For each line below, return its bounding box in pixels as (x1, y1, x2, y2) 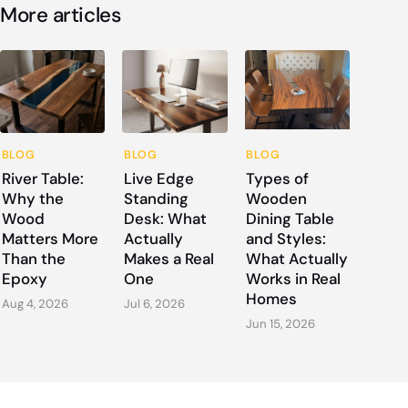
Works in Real (246, 268, 342, 289)
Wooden (246, 188, 308, 209)
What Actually (246, 248, 349, 269)
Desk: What (123, 208, 207, 229)
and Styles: (246, 228, 327, 249)
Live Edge (123, 168, 194, 189)
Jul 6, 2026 (123, 295, 185, 311)
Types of (246, 168, 310, 189)
